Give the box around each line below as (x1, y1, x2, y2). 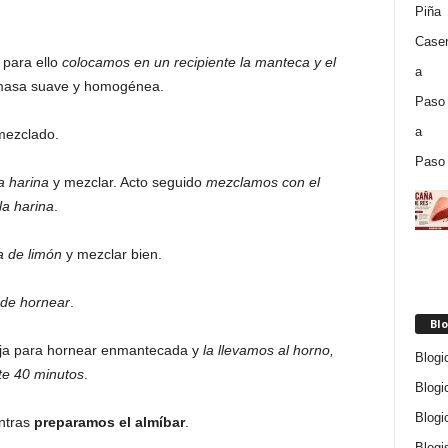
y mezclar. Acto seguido (48, 174, 206, 190)
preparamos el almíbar (33, 414, 185, 430)
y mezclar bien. (61, 246, 162, 262)
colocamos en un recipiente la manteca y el (61, 54, 336, 70)
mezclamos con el (205, 174, 320, 190)
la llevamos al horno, (202, 342, 334, 358)
